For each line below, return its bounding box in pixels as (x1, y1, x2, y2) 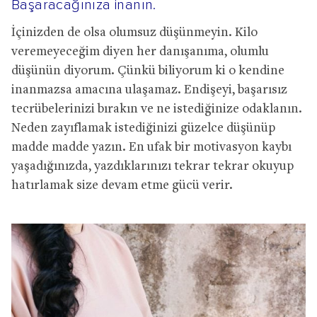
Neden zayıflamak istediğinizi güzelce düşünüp (11, 121, 275, 135)
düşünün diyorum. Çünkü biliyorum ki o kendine (11, 64, 284, 78)
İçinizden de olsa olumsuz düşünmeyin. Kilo (11, 25, 258, 40)
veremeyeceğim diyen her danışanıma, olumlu (11, 45, 269, 59)
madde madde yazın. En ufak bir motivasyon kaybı (11, 140, 292, 154)
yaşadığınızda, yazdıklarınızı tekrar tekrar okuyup (11, 159, 294, 173)
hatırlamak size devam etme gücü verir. (11, 178, 233, 192)
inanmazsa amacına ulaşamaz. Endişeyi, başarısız (11, 83, 287, 97)
